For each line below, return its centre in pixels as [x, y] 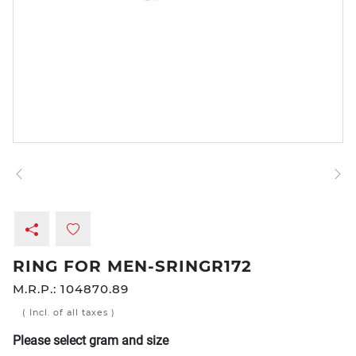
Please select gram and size [91, 341]
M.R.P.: [37, 289]
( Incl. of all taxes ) [69, 312]
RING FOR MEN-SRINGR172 [132, 266]
